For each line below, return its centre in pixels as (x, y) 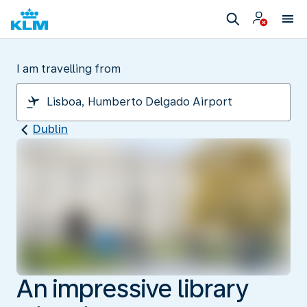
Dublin (50, 129)
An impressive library (133, 288)
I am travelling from (69, 69)
